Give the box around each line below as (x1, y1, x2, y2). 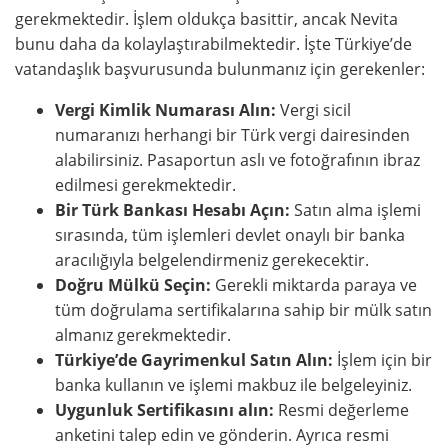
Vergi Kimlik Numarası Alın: (55, 99, 276, 121)
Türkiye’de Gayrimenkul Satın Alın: (55, 349, 333, 371)
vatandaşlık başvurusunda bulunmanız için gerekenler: (15, 58, 425, 80)
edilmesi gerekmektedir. (55, 174, 236, 196)
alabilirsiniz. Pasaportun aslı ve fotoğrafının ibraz (55, 149, 420, 171)
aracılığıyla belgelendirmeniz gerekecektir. (55, 249, 369, 271)
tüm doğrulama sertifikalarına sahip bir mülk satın (55, 299, 432, 321)
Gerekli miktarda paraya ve (211, 274, 417, 296)
